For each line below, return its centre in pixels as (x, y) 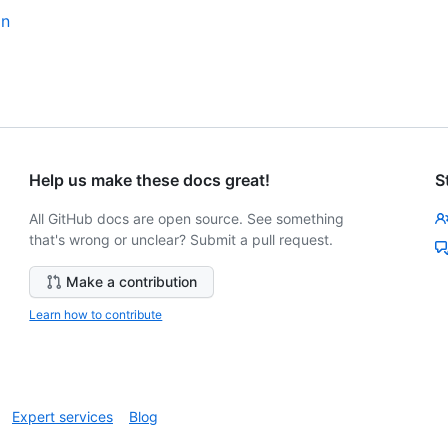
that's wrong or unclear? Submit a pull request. (181, 240)
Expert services (62, 417)
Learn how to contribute (96, 315)
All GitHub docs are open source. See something (187, 219)
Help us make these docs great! (150, 180)
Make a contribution (132, 282)
